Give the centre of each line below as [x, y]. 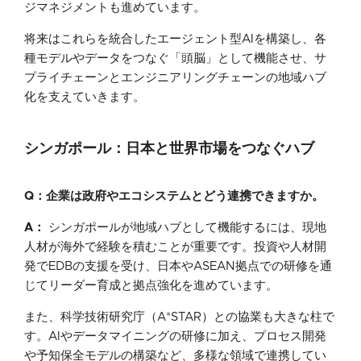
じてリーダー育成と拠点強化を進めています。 [153, 285]
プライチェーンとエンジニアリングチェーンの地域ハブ [175, 77]
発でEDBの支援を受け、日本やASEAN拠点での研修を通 [178, 266]
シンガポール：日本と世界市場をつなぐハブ [171, 149]
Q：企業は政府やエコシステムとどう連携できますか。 [176, 196]
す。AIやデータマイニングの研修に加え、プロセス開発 [175, 336]
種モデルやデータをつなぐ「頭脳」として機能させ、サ [175, 58]
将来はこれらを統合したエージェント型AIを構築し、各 [175, 39]
